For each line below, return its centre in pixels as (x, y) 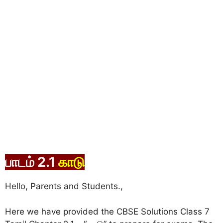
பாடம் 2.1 (30, 162)
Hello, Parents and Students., (64, 186)
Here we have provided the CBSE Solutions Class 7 (107, 211)
